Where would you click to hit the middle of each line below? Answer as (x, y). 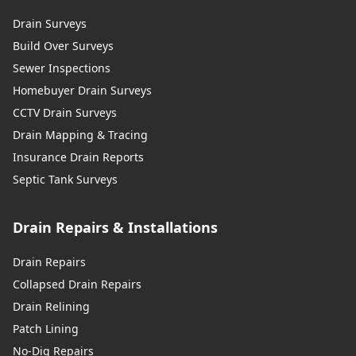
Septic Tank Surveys (65, 180)
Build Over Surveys (63, 46)
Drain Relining (51, 307)
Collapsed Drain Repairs (77, 284)
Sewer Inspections (62, 68)
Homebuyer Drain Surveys (82, 91)
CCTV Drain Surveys (65, 113)
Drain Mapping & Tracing (80, 135)
